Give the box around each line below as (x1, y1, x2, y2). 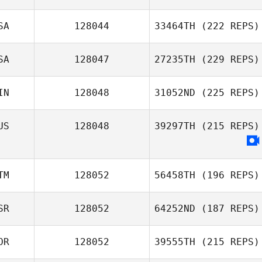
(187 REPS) (195, 203, 260, 214)
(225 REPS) (195, 87, 260, 98)
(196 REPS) (195, 170, 260, 181)
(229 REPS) (195, 54, 260, 65)
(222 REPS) (195, 20, 260, 32)
